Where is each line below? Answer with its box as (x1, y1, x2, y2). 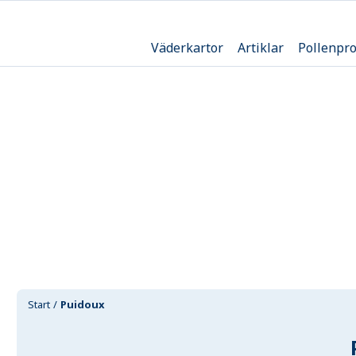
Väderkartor (150, 38, 223, 56)
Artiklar (237, 38, 284, 56)
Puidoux (60, 297, 106, 311)
